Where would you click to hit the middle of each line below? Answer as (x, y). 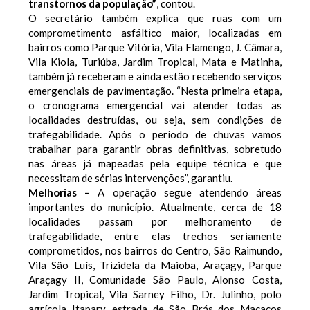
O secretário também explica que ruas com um (155, 18)
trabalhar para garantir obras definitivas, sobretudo (155, 148)
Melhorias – (63, 192)
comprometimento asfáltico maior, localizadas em (155, 32)
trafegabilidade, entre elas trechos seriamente (155, 236)
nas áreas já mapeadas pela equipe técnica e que (155, 163)
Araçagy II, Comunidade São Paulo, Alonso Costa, (155, 279)
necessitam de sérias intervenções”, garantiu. (130, 177)
